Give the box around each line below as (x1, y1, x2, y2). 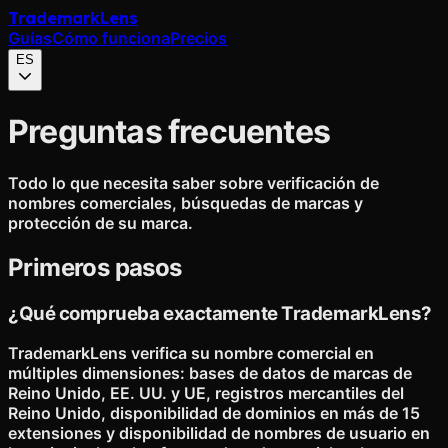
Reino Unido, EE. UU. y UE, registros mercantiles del (8, 383, 404, 404)
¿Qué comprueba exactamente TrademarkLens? (8, 301, 432, 325)
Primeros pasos (8, 252, 182, 282)
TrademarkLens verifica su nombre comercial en (8, 343, 374, 364)
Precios (170, 28, 227, 48)
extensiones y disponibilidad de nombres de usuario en (8, 423, 430, 444)
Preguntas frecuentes (8, 112, 330, 152)
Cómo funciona (52, 28, 170, 48)
